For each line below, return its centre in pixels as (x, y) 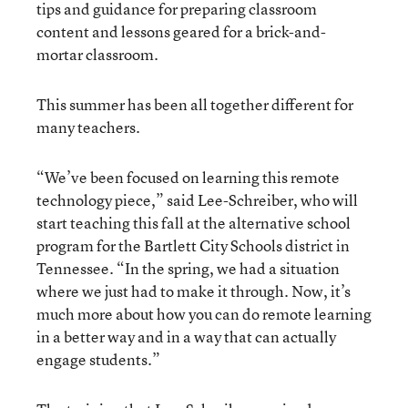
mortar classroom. (98, 54)
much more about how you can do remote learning (204, 313)
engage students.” (98, 359)
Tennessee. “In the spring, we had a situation (188, 268)
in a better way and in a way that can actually (186, 336)
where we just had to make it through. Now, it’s (194, 291)
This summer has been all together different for (195, 104)
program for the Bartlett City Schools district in (193, 245)
